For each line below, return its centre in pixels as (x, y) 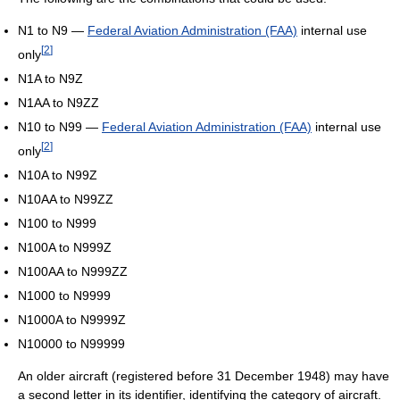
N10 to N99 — (60, 127)
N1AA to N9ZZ (58, 103)
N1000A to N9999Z (72, 319)
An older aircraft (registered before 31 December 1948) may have (204, 375)
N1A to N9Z (50, 79)
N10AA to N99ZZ (66, 199)
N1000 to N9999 (64, 295)
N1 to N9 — (53, 31)
